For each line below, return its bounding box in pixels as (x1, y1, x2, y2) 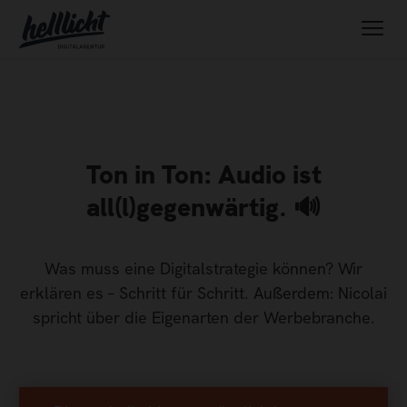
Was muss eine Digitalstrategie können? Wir (45, 258, 362, 279)
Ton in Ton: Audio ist (85, 158, 322, 191)
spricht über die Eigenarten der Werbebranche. (32, 307, 375, 328)
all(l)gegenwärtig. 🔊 (86, 191, 321, 223)
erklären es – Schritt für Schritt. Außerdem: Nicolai (20, 283, 387, 303)
